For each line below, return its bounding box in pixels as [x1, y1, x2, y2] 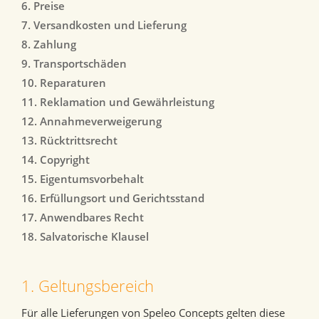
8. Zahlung [21, 37, 76, 52]
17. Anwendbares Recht [21, 210, 144, 225]
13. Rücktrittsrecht [21, 133, 117, 148]
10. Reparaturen [21, 75, 106, 90]
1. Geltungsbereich [21, 275, 154, 297]
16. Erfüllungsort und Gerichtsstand [21, 191, 204, 206]
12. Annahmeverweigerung [21, 114, 162, 129]
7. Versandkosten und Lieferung [21, 18, 187, 33]
